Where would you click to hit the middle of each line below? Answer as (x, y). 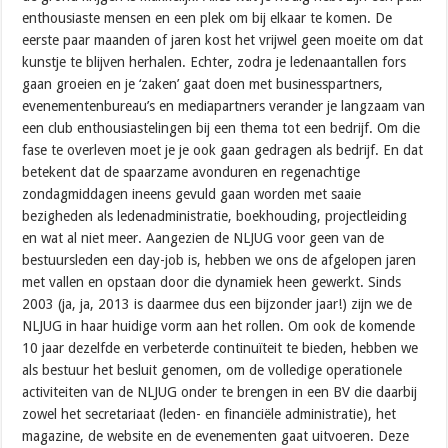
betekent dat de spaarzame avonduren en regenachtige (191, 171)
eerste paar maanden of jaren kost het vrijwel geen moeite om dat (223, 39)
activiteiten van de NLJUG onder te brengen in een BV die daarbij (220, 391)
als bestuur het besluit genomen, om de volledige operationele (212, 369)
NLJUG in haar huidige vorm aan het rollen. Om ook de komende (219, 325)
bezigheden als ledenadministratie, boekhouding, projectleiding (215, 215)
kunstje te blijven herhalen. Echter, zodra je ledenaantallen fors (214, 61)
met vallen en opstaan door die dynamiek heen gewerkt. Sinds (212, 281)
